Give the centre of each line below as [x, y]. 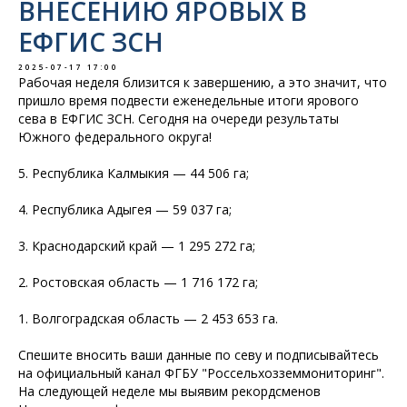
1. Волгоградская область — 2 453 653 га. [148, 318]
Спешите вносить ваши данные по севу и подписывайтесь [199, 355]
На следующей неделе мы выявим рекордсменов [169, 391]
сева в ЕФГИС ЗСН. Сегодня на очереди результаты [179, 119]
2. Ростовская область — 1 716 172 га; [138, 282]
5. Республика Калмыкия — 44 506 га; [134, 173]
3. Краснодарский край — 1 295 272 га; [137, 246]
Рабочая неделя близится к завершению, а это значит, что [203, 82]
